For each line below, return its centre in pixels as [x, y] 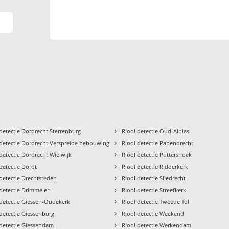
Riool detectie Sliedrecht [154, 178]
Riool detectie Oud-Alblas [156, 131]
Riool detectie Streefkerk [154, 190]
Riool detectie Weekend [153, 214]
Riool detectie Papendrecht [158, 143]
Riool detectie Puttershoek [157, 155]
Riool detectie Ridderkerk [155, 167]
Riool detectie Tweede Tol [156, 202]
